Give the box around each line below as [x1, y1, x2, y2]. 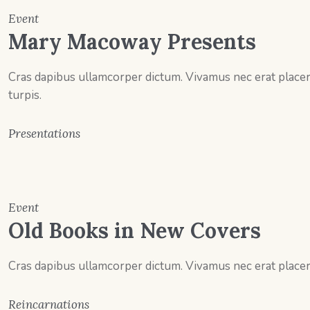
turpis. [8, 87, 42, 104]
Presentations [8, 126, 81, 142]
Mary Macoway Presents [8, 28, 257, 55]
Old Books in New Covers [8, 217, 262, 244]
